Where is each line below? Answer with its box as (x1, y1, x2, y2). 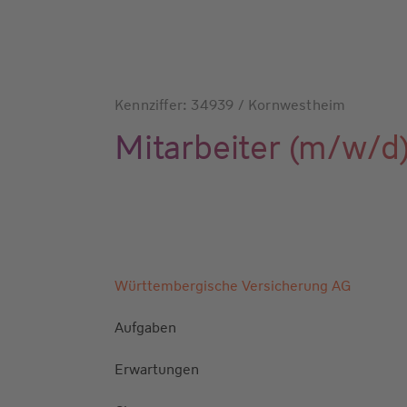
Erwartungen (114, 359, 199, 379)
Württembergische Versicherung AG (114, 275, 351, 295)
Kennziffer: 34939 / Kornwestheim (114, 94, 346, 114)
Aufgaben (114, 317, 176, 337)
